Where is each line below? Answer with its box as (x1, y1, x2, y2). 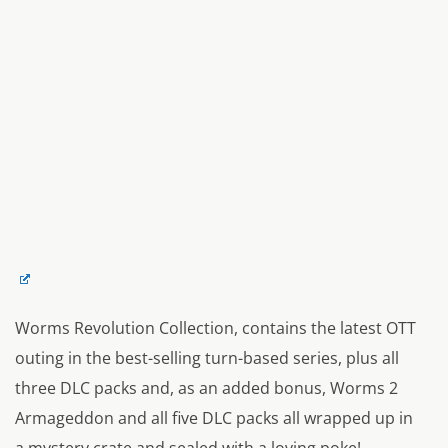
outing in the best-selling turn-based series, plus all (15, 347, 399, 370)
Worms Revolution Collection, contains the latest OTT (15, 317, 416, 340)
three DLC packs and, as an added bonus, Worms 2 (15, 377, 398, 400)
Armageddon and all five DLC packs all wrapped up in (15, 407, 413, 430)
